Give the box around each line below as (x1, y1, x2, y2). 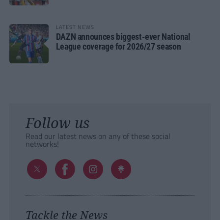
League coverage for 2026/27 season (55, 41, 181, 52)
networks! (25, 138, 59, 150)
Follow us (25, 113, 89, 133)
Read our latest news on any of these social (25, 130, 170, 142)
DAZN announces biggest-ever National (55, 31, 191, 42)
